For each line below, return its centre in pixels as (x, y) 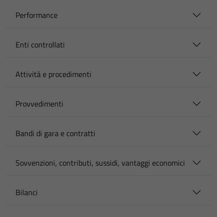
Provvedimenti (39, 104)
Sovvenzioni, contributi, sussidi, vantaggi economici (100, 163)
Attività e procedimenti (54, 74)
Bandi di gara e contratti (55, 133)
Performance (37, 15)
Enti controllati (40, 45)
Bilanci (27, 192)
